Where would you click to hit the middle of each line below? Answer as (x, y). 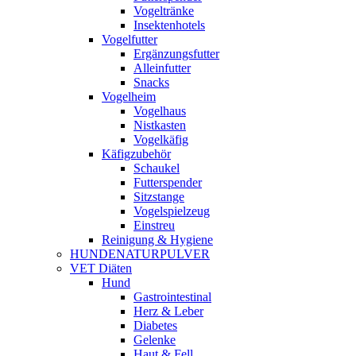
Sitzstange (159, 197)
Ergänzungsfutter (176, 54)
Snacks (151, 82)
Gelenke (155, 340)
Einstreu (154, 225)
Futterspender (168, 182)
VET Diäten (101, 268)
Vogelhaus (160, 111)
